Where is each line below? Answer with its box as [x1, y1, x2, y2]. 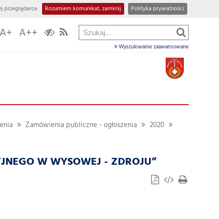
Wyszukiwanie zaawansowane [117, 43, 189, 51]
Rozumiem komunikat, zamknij [45, 4, 121, 14]
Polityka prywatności [131, 4, 184, 14]
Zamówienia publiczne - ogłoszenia [25, 120, 137, 131]
